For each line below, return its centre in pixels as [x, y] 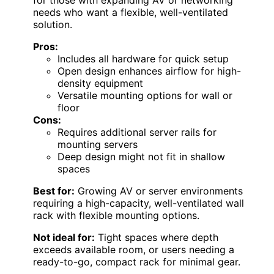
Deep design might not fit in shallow [141, 156]
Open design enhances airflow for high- [149, 71]
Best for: [54, 191]
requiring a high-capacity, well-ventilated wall [139, 203]
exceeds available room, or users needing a [134, 249]
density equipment [100, 83]
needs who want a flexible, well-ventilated [131, 12]
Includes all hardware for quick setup [143, 58]
